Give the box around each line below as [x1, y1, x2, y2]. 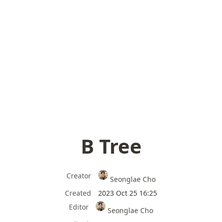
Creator [66, 171, 91, 180]
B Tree [80, 132, 142, 160]
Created [65, 188, 91, 198]
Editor [68, 202, 89, 212]
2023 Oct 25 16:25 [98, 188, 157, 198]
